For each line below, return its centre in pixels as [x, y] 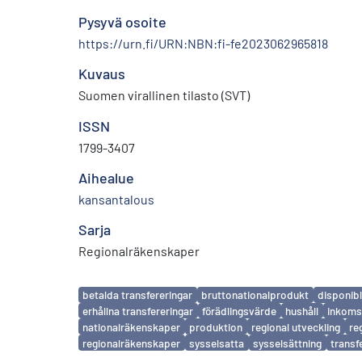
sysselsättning [288, 343]
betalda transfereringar [138, 295]
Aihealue [106, 177]
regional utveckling [296, 326]
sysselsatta [217, 343]
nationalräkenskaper [132, 326]
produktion [216, 326]
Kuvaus [102, 73]
